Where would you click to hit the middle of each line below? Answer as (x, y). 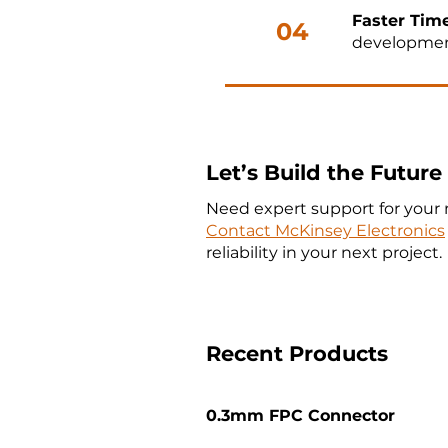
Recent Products (297, 353)
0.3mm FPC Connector (300, 415)
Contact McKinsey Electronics (325, 230)
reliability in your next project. (324, 252)
